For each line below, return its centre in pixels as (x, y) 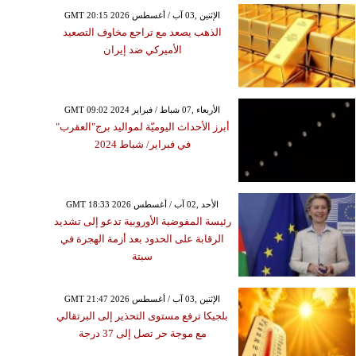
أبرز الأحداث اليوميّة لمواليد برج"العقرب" (142, 126)
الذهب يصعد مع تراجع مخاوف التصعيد (143, 32)
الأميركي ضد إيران (142, 49)
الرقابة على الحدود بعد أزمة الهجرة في (143, 238)
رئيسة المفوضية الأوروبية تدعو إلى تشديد (142, 221)
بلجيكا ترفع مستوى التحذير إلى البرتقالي (143, 315)
